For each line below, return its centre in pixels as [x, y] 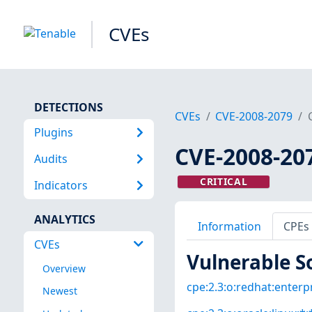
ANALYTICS [64, 219]
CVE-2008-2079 [254, 117]
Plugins [53, 132]
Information [229, 226]
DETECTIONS [68, 107]
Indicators [61, 186]
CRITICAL [224, 182]
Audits [50, 158]
